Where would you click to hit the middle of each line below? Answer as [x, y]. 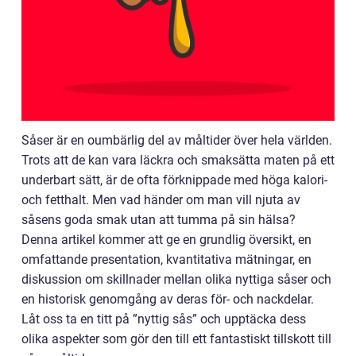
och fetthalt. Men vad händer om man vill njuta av [161, 200]
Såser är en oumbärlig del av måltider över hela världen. [177, 140]
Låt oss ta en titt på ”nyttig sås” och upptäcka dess [164, 319]
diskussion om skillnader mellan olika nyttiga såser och [176, 279]
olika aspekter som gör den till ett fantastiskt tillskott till [176, 339]
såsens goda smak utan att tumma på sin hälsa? [159, 220]
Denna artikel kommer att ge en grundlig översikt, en [166, 240]
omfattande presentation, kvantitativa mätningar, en [166, 259]
